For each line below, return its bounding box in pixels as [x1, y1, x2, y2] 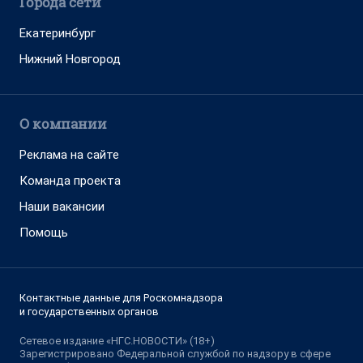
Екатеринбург [19, 26, 96, 41]
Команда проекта [19, 173, 121, 188]
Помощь [19, 225, 68, 240]
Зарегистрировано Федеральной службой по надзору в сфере [19, 348, 331, 360]
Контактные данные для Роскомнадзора [19, 292, 223, 304]
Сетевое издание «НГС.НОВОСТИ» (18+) [19, 335, 215, 347]
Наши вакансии [19, 199, 105, 214]
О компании [19, 114, 107, 133]
